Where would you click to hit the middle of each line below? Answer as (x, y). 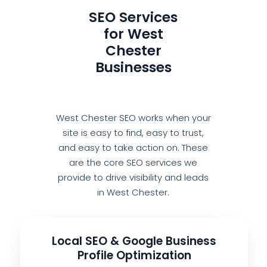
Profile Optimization (134, 255)
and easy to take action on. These (133, 148)
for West (133, 34)
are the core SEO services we (133, 163)
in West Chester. (133, 193)
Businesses (133, 68)
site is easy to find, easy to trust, (133, 133)
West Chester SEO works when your (133, 118)
